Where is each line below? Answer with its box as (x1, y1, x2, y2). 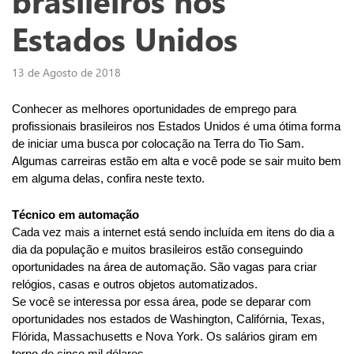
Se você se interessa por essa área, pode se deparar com (12, 296, 311, 309)
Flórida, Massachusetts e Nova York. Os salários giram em (12, 330, 318, 344)
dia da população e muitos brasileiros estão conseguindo (12, 243, 303, 257)
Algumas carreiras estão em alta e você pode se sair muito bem (12, 155, 341, 168)
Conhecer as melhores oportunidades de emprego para (12, 103, 296, 116)
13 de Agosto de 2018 (12, 65, 121, 81)
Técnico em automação (12, 209, 139, 222)
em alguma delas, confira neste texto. (12, 172, 205, 186)
